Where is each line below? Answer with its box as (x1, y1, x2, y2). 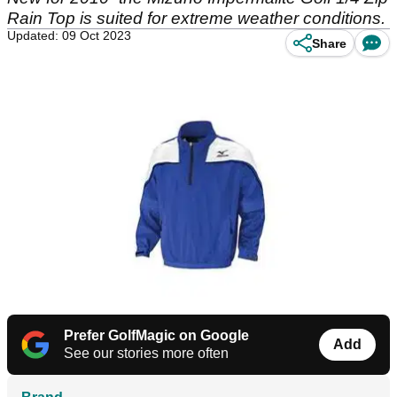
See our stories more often (64, 346, 229, 362)
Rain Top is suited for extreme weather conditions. (7, 9, 385, 27)
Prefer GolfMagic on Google (64, 328, 249, 344)
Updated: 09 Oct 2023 (7, 28, 131, 43)
